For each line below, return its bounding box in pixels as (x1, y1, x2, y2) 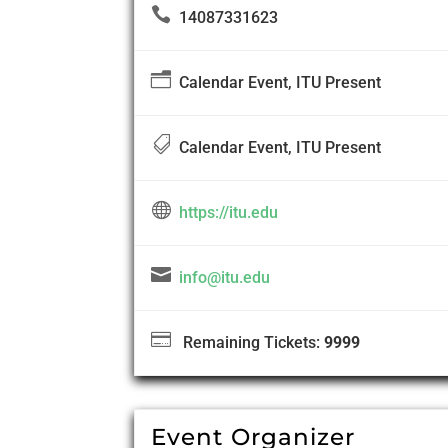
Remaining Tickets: (171, 333, 325, 353)
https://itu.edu (179, 203, 279, 223)
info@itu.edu (179, 268, 271, 288)
